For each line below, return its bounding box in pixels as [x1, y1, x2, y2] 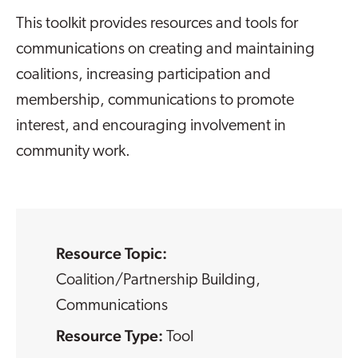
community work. [16, 144, 130, 161]
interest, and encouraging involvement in [16, 118, 286, 135]
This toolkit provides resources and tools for [16, 16, 298, 33]
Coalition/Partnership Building [56, 272, 256, 288]
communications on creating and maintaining [16, 42, 315, 58]
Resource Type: [56, 325, 166, 345]
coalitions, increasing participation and [16, 67, 271, 84]
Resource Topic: [56, 243, 167, 263]
